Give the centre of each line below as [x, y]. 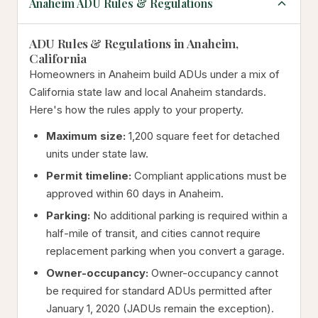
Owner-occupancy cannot [213, 273]
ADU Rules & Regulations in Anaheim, [134, 43]
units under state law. [97, 154]
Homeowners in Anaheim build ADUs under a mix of [154, 74]
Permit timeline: [89, 176]
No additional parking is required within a [189, 215]
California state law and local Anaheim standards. [148, 92]
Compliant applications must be [209, 176]
